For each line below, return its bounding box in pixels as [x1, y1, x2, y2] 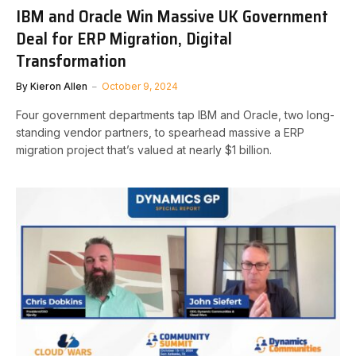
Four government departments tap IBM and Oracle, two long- [16, 107, 335, 122]
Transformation [16, 47, 126, 74]
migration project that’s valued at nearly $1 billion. [16, 142, 272, 157]
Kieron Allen [30, 79, 87, 92]
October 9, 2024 [102, 79, 178, 92]
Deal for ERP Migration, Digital [16, 25, 232, 52]
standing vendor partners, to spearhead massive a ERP [16, 125, 304, 139]
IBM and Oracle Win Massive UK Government [16, 2, 328, 29]
